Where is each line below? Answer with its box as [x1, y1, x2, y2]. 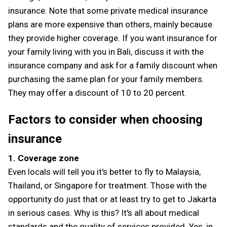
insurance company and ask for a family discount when [8, 60, 217, 71]
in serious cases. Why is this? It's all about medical [8, 208, 199, 218]
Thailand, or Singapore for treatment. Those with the [8, 180, 207, 191]
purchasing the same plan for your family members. [8, 74, 204, 85]
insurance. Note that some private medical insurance [8, 6, 208, 16]
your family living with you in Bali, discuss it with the [8, 47, 204, 57]
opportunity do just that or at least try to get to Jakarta [8, 194, 216, 205]
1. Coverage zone [8, 153, 79, 164]
